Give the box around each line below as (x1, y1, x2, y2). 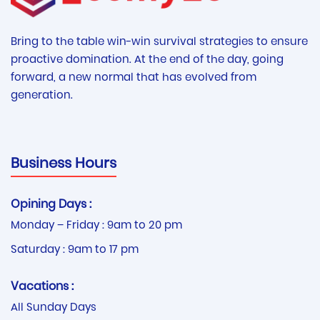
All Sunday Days (11, 302, 96, 314)
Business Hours (11, 156, 116, 171)
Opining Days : (11, 199, 91, 211)
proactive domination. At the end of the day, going (11, 54, 284, 66)
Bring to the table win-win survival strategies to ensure (11, 36, 308, 48)
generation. (11, 90, 73, 101)
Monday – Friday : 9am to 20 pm (11, 220, 182, 231)
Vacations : (11, 281, 74, 293)
